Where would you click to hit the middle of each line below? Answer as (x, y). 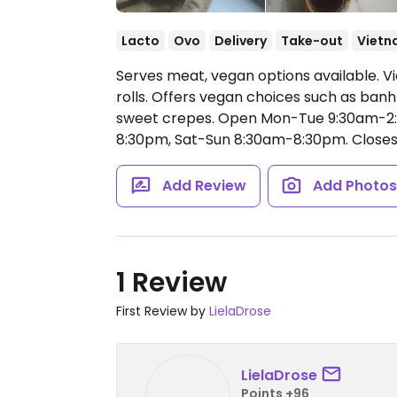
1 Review (171, 283)
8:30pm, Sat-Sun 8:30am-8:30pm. (232, 140)
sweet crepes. (167, 118)
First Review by (163, 311)
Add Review (204, 186)
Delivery (241, 41)
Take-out (312, 41)
